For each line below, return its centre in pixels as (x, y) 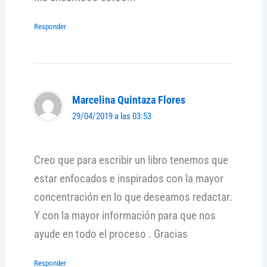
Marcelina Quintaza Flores (129, 100)
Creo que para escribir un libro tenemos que (131, 160)
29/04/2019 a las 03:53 (112, 117)
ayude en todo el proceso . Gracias (111, 234)
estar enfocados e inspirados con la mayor (128, 179)
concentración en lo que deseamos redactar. (133, 197)
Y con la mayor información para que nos (125, 216)
